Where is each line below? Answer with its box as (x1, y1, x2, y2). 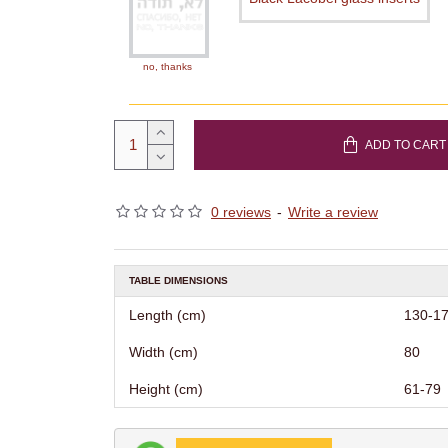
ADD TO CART (364, 137, 446, 152)
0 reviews (211, 203, 271, 220)
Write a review (288, 203, 378, 220)
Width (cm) (129, 343, 198, 360)
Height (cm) (129, 380, 203, 397)
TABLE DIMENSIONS (129, 274, 228, 286)
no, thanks (142, 60, 192, 72)
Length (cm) (129, 306, 206, 323)
